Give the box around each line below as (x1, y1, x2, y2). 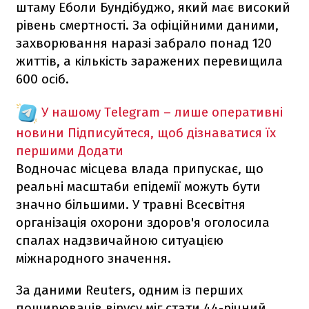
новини (16, 124, 64, 141)
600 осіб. (16, 70, 69, 87)
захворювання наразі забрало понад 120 (16, 34, 272, 51)
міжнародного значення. (16, 250, 171, 266)
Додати (78, 142, 123, 159)
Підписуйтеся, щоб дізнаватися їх (68, 124, 276, 141)
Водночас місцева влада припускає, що (16, 160, 263, 177)
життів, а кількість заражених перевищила (16, 52, 283, 69)
